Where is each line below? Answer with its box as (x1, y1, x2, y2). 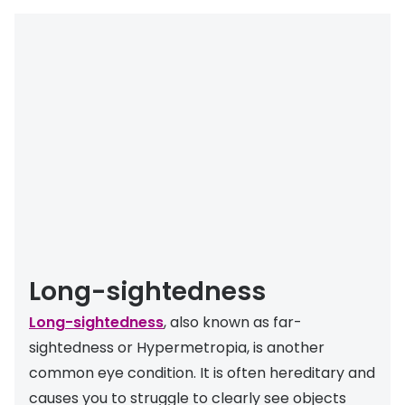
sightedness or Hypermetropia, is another (29, 336, 325, 358)
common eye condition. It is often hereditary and (29, 362, 375, 383)
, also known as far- (164, 311, 302, 333)
